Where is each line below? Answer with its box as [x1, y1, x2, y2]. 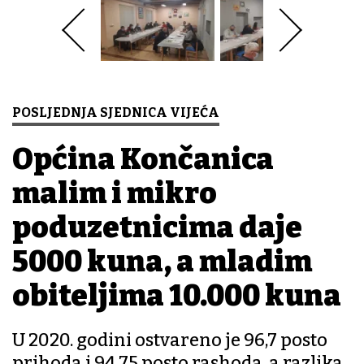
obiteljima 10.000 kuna [12, 278, 341, 314]
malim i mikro [12, 175, 217, 212]
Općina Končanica [12, 141, 274, 178]
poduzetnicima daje [12, 210, 302, 246]
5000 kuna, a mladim [12, 244, 312, 280]
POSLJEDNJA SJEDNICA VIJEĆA [12, 105, 219, 121]
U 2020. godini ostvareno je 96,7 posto [12, 329, 327, 352]
